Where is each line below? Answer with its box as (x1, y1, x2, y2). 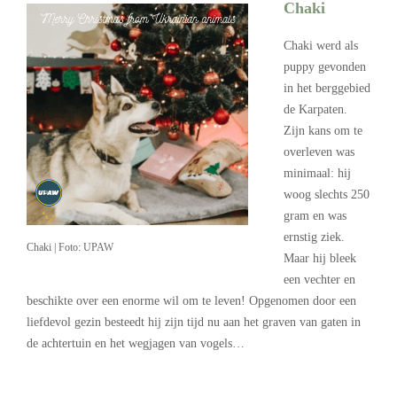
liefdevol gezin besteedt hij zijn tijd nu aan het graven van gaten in (27, 315, 361, 329)
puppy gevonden (284, 59, 366, 74)
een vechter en (284, 272, 355, 286)
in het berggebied (284, 81, 370, 95)
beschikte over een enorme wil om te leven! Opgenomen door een (27, 293, 356, 307)
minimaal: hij (284, 166, 351, 180)
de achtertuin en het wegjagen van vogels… (27, 336, 245, 350)
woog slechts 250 (284, 187, 370, 201)
